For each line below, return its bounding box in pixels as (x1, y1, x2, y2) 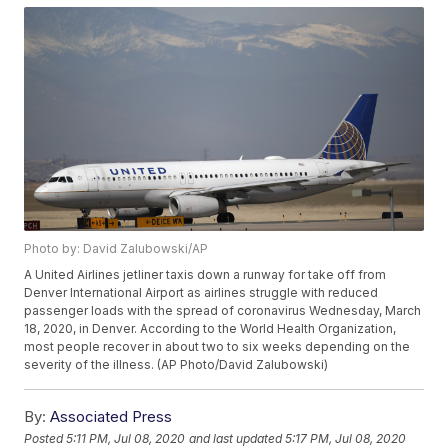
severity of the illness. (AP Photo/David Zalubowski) (24, 357, 329, 373)
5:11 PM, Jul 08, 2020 (66, 430, 186, 446)
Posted (24, 430, 67, 446)
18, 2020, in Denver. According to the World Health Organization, (24, 321, 397, 337)
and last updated (189, 430, 283, 446)
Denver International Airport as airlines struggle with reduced (24, 285, 379, 301)
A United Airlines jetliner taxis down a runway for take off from (24, 267, 387, 283)
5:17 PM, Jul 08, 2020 (285, 430, 407, 446)
